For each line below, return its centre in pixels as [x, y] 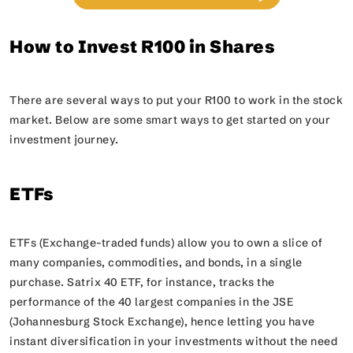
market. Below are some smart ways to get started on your [170, 120]
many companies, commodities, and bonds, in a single [156, 262]
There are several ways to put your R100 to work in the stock [176, 100]
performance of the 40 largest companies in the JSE [151, 302]
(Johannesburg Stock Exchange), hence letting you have [162, 321]
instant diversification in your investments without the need [173, 341]
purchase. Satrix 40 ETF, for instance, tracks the [142, 282]
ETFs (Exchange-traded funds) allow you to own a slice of [166, 243]
